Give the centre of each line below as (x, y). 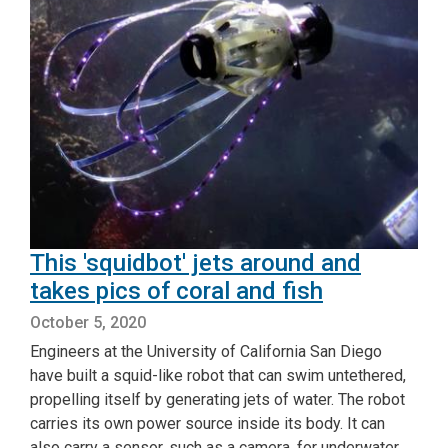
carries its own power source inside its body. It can (207, 423)
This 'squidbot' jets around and (195, 262)
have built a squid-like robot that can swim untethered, (218, 375)
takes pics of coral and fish (176, 290)
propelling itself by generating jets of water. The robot (217, 399)
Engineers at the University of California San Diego (206, 351)
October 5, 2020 (88, 322)
